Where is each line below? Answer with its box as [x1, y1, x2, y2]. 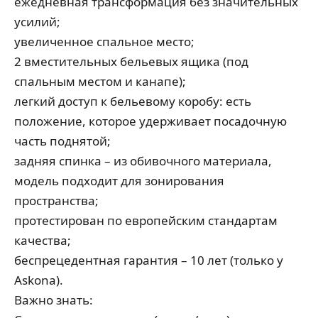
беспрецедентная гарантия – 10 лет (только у [14, 252, 283, 268]
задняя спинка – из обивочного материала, [14, 153, 272, 169]
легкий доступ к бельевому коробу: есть [14, 93, 251, 109]
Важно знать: [14, 292, 93, 308]
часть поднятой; [14, 133, 111, 149]
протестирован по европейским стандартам [14, 212, 278, 229]
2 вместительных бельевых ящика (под [14, 53, 248, 70]
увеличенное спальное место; [14, 33, 194, 50]
